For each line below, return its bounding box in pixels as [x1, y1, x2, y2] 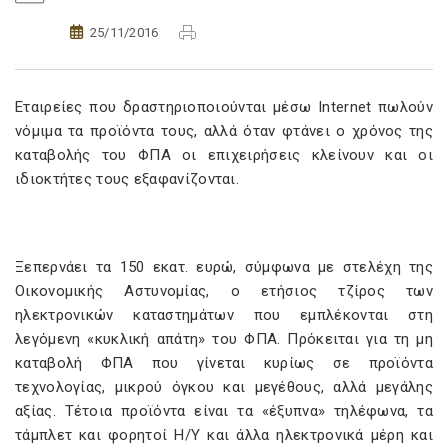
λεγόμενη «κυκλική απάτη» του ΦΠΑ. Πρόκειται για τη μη [15, 330, 433, 348]
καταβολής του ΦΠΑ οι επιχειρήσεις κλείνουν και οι [15, 146, 433, 164]
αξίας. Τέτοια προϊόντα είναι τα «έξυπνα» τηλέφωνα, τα [15, 402, 433, 420]
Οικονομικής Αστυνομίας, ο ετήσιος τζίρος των [15, 282, 433, 300]
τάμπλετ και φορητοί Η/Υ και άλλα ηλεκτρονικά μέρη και [15, 426, 433, 444]
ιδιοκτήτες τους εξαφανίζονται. [15, 170, 240, 188]
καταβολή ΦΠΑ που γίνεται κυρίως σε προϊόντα [15, 354, 433, 372]
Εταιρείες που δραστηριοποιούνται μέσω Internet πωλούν [15, 98, 433, 116]
